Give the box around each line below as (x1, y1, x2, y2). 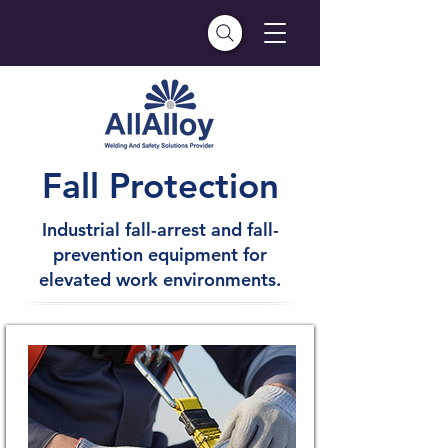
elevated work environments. (39, 268, 281, 291)
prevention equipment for (53, 243, 267, 266)
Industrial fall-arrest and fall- (41, 218, 279, 241)
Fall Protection (41, 164, 279, 207)
